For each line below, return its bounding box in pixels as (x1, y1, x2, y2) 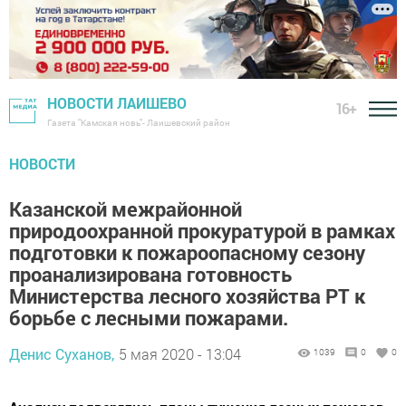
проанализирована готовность (9, 261, 292, 288)
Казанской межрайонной (9, 196, 242, 223)
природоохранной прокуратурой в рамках (9, 217, 395, 245)
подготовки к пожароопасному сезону (9, 239, 365, 266)
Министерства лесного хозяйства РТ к (9, 283, 365, 310)
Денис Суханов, (9, 344, 114, 364)
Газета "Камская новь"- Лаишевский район (47, 117, 230, 130)
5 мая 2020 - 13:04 (119, 344, 241, 364)
